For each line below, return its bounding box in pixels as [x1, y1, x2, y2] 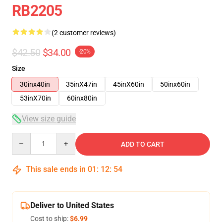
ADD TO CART [121, 140, 165, 148]
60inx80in [67, 94, 97, 102]
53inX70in [20, 94, 51, 102]
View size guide [22, 114, 76, 123]
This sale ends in [24, 165, 88, 174]
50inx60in [160, 80, 190, 88]
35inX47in [66, 80, 97, 88]
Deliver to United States [30, 201, 114, 210]
